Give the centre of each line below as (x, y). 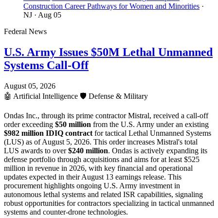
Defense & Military (117, 96)
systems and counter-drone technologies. (66, 212)
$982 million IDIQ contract (48, 133)
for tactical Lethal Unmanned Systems (152, 133)
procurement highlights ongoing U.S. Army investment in (92, 186)
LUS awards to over (36, 151)
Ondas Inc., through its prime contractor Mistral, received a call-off (106, 116)
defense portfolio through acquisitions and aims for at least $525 (102, 160)
